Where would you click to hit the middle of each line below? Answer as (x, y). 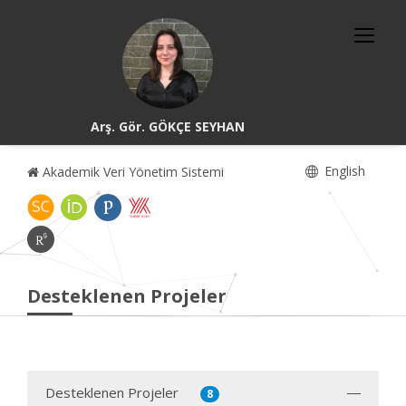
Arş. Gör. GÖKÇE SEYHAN (168, 126)
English (343, 171)
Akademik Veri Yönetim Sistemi (131, 172)
